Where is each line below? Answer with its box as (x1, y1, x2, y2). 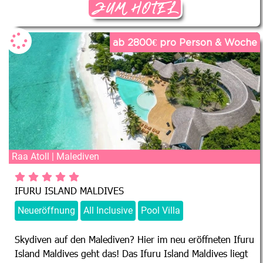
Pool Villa (141, 204, 180, 216)
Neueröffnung (18, 204, 75, 216)
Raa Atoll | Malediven (12, 150, 99, 162)
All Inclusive (83, 204, 133, 216)
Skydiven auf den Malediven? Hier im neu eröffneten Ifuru (15, 233, 254, 245)
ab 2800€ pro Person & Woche (113, 36, 257, 48)
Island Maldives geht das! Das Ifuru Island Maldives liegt (15, 247, 248, 259)
